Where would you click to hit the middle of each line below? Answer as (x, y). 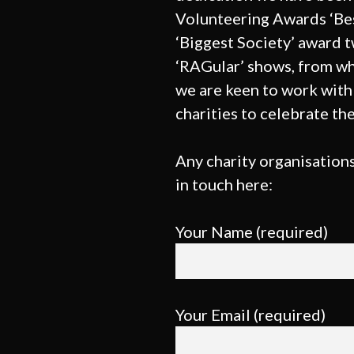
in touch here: (224, 184)
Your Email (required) (250, 314)
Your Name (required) (252, 232)
